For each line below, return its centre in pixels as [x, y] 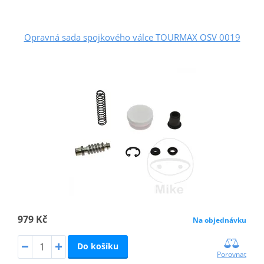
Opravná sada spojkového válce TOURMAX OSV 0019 [132, 37]
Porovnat [232, 255]
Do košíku [98, 246]
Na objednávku [220, 220]
